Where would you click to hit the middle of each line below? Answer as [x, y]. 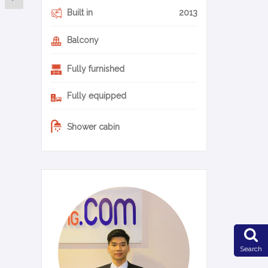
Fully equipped [95, 96]
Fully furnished [94, 69]
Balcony [81, 40]
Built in [78, 13]
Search [251, 249]
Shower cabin [92, 127]
